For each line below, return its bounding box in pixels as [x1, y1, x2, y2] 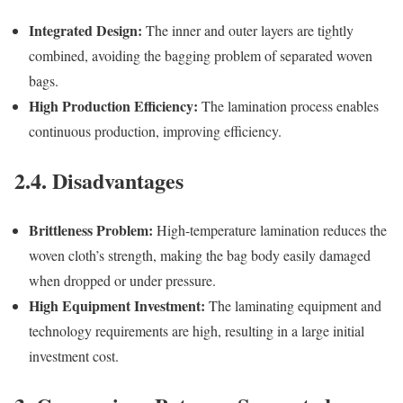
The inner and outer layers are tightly [142, 21, 354, 40]
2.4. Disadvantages [14, 165, 184, 197]
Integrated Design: [29, 20, 142, 41]
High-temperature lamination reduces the [153, 220, 387, 240]
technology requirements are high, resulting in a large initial [29, 321, 364, 341]
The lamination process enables [198, 96, 379, 116]
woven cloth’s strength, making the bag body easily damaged [29, 246, 371, 265]
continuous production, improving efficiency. [29, 121, 282, 141]
